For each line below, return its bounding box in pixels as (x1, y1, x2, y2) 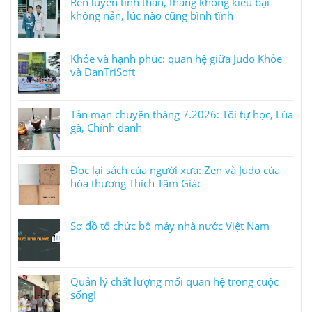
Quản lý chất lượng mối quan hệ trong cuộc (70, 274, 279, 288)
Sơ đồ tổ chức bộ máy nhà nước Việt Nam (70, 219, 270, 233)
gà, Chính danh (70, 120, 142, 134)
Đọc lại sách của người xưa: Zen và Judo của (70, 163, 280, 177)
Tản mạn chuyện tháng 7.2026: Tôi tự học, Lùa (70, 107, 293, 121)
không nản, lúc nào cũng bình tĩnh (70, 8, 233, 22)
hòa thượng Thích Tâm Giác (70, 176, 202, 190)
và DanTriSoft (70, 65, 135, 79)
